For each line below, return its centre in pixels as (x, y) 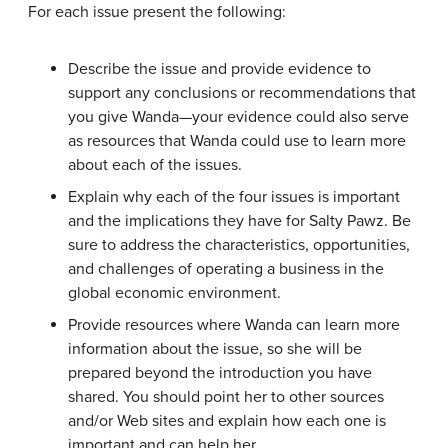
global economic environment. (174, 293)
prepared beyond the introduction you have (220, 373)
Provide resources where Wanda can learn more (234, 325)
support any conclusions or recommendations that (242, 93)
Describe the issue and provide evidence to (219, 69)
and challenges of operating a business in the (226, 269)
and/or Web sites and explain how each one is (227, 421)
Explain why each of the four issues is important (234, 197)
